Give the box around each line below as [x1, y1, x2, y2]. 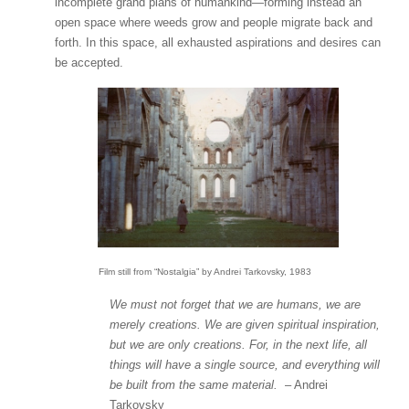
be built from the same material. [110, 377, 285, 392]
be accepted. [55, 56, 123, 69]
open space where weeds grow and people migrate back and [55, 16, 372, 29]
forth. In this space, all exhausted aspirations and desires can [55, 36, 381, 49]
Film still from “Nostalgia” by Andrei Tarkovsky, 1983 [98, 266, 311, 277]
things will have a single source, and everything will [110, 357, 380, 372]
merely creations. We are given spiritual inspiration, [110, 317, 380, 331]
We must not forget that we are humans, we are [110, 297, 361, 311]
